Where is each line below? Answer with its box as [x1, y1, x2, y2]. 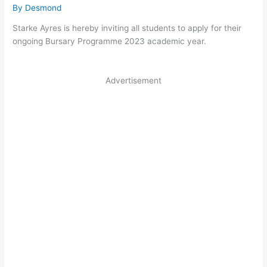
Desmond [25, 2, 62, 13]
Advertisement [105, 76, 162, 86]
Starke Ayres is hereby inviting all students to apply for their [13, 23, 242, 33]
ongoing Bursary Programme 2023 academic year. [13, 36, 207, 46]
